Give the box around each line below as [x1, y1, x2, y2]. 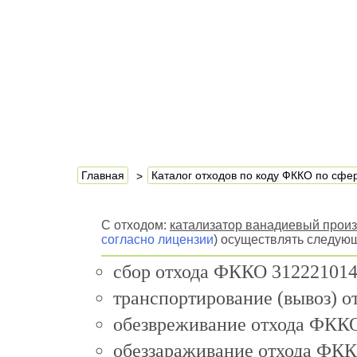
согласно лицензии [101, 233, 214, 246]
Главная [81, 169, 124, 182]
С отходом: [101, 218, 170, 232]
